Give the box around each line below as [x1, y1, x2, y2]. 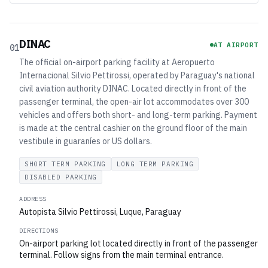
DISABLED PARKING [25, 173, 97, 181]
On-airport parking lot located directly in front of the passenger [19, 238, 258, 249]
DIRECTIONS [19, 227, 58, 234]
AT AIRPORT [213, 41, 258, 49]
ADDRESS [19, 195, 47, 203]
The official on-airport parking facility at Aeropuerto [19, 57, 215, 68]
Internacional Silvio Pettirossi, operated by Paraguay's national [19, 70, 255, 81]
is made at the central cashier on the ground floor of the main [19, 123, 247, 133]
